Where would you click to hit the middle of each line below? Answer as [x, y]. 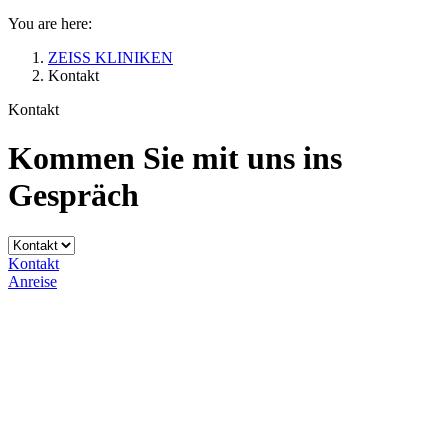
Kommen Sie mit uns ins [175, 158]
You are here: [50, 23]
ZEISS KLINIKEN [110, 57]
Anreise [32, 281]
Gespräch [73, 195]
